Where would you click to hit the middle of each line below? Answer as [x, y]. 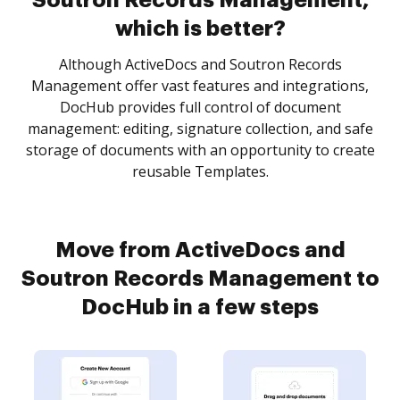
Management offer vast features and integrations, [200, 86]
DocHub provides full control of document [200, 107]
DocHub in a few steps [200, 307]
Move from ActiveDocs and [200, 250]
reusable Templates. [200, 171]
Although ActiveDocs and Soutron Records [200, 64]
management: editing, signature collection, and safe [200, 129]
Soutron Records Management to [200, 279]
